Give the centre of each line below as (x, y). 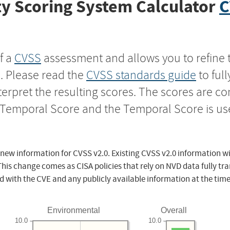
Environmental (74, 210)
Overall (174, 210)
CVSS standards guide (141, 75)
